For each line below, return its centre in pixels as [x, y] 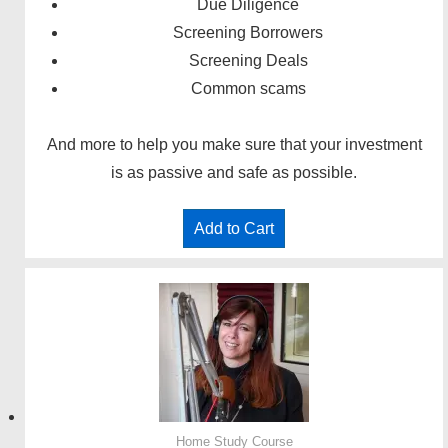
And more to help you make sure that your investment [234, 145]
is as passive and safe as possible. [234, 173]
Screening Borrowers [248, 33]
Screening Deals [248, 61]
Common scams [248, 89]
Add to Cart [234, 229]
